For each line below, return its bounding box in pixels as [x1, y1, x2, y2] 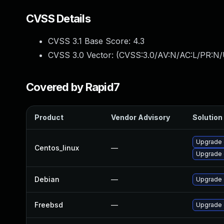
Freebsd [34, 200, 63, 209]
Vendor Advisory [111, 113, 170, 121]
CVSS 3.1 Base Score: [48, 36, 133, 46]
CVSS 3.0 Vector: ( [48, 50, 119, 60]
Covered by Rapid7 [26, 80, 120, 93]
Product [34, 113, 63, 121]
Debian [34, 175, 59, 183]
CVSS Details [26, 12, 90, 25]
